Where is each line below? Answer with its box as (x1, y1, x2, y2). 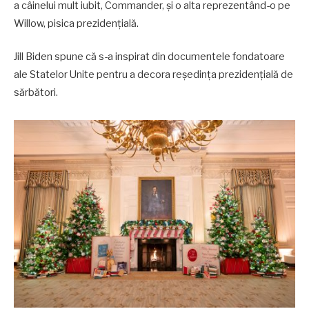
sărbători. (14, 86, 58, 99)
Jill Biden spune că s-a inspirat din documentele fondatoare (14, 50, 285, 63)
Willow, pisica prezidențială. (14, 17, 139, 30)
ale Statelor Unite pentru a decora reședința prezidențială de (14, 68, 293, 81)
